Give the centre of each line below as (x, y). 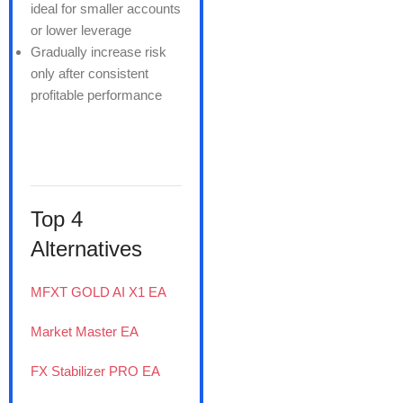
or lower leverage (81, 30)
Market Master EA (85, 331)
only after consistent (90, 73)
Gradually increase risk (99, 51)
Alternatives (90, 248)
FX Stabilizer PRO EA (95, 371)
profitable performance (96, 94)
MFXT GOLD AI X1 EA (99, 291)
